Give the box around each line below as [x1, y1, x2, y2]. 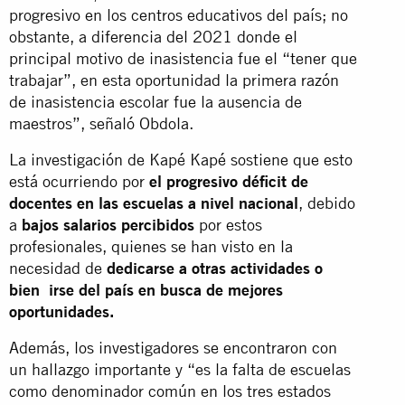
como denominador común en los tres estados [9, 381, 331, 400]
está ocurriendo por [9, 171, 149, 191]
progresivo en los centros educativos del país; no [9, 5, 348, 24]
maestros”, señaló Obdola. [9, 113, 193, 133]
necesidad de [9, 258, 107, 278]
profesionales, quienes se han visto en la [9, 236, 293, 256]
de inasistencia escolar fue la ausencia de [9, 91, 302, 111]
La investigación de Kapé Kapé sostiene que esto [9, 149, 353, 169]
